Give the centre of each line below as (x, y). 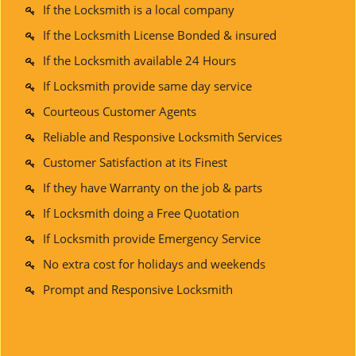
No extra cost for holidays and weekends (154, 264)
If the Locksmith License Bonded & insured (160, 35)
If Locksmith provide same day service (147, 86)
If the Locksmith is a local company (139, 10)
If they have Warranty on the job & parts (153, 188)
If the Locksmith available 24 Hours (139, 60)
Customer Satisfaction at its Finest (135, 162)
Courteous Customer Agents (120, 111)
